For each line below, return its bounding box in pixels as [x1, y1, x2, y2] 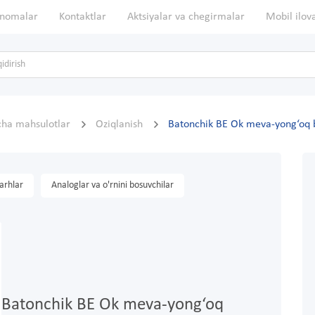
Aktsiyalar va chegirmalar [127, 11, 245, 22]
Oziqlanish [96, 119, 146, 131]
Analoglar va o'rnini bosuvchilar [51, 180, 174, 191]
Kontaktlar [59, 11, 106, 22]
